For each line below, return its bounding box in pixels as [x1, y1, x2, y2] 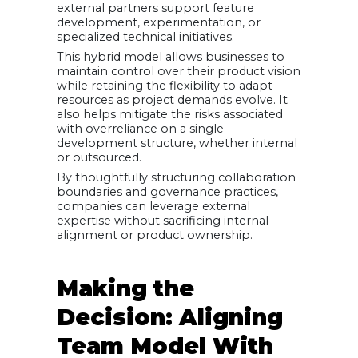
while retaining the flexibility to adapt [57, 78, 272, 93]
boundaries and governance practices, [57, 185, 278, 200]
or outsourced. [57, 149, 141, 165]
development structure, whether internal [57, 135, 297, 150]
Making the [57, 275, 194, 303]
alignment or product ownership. [57, 228, 253, 243]
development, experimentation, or [57, 14, 261, 30]
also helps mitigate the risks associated [57, 106, 283, 121]
